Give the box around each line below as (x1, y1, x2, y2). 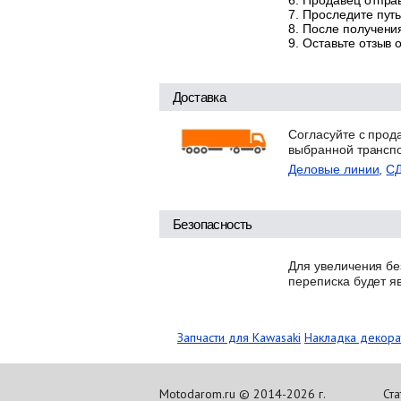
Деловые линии (288, 162, 380, 177)
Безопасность (173, 217, 252, 233)
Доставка (173, 90, 226, 106)
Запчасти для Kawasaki (177, 329, 301, 346)
